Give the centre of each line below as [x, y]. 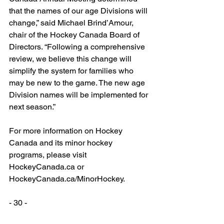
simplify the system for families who [72, 71]
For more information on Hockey [67, 131]
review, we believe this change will [71, 59]
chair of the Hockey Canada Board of [75, 35]
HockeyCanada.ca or [47, 167]
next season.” [32, 107]
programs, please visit [49, 155]
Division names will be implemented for [79, 95]
